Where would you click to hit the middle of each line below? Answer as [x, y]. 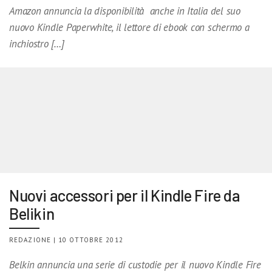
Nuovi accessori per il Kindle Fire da [125, 195]
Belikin [32, 213]
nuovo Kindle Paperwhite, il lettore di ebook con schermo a [129, 27]
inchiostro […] [37, 43]
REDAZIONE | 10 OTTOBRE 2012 [66, 240]
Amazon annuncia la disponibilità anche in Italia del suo [125, 11]
